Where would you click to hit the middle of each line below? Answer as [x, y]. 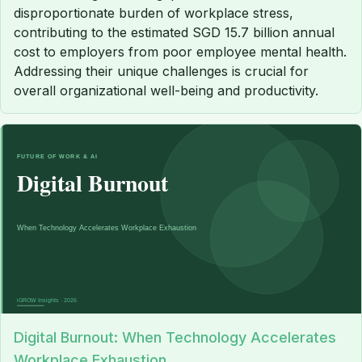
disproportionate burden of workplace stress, [154, 13]
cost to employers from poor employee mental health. [180, 52]
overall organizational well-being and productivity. [166, 91]
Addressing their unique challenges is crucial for [161, 72]
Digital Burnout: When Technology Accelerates [175, 338]
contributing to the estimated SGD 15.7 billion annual [174, 33]
